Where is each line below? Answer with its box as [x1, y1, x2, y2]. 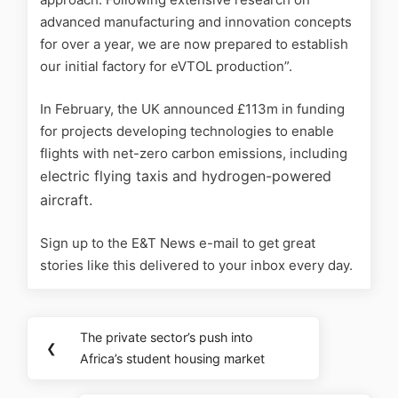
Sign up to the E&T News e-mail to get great [40, 235, 315, 252]
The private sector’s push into [80, 330, 254, 346]
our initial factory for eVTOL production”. [40, 58, 292, 76]
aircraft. [40, 190, 97, 209]
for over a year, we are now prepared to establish [40, 36, 348, 53]
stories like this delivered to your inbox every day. [40, 257, 353, 275]
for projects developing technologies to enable [40, 122, 334, 139]
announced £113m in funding [160, 99, 345, 117]
